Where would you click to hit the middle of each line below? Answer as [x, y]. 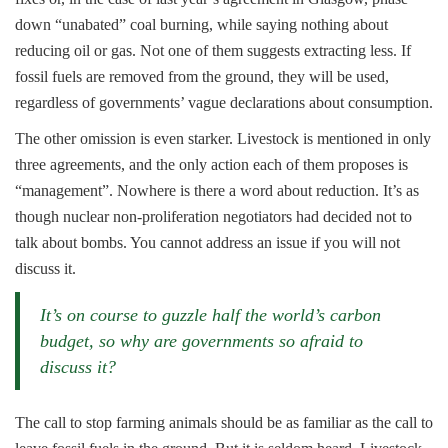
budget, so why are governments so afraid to [201, 341]
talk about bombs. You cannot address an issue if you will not [207, 242]
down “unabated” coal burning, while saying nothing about [201, 24]
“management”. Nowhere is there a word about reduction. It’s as [217, 190]
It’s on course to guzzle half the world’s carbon [210, 315]
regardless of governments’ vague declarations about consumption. [224, 102]
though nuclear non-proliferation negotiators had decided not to [213, 216]
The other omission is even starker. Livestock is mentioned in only [223, 138]
